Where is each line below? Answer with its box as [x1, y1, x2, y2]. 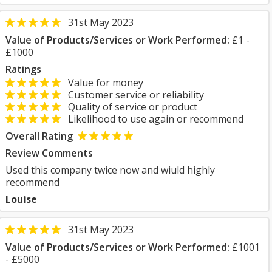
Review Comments [5, 146, 93, 160]
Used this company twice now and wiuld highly [5, 163, 215, 177]
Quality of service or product [61, 100, 197, 114]
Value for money [61, 76, 143, 89]
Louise [5, 192, 37, 206]
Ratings [5, 63, 41, 76]
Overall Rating [5, 129, 73, 143]
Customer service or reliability [61, 88, 204, 101]
